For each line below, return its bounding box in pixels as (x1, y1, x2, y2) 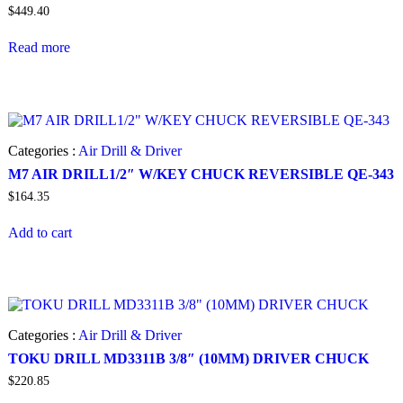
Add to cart (8, 224, 72, 240)
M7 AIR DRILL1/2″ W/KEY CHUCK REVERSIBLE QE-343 (8, 166, 394, 182)
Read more (8, 39, 70, 55)
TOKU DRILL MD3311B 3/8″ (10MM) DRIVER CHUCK (8, 351, 369, 367)
